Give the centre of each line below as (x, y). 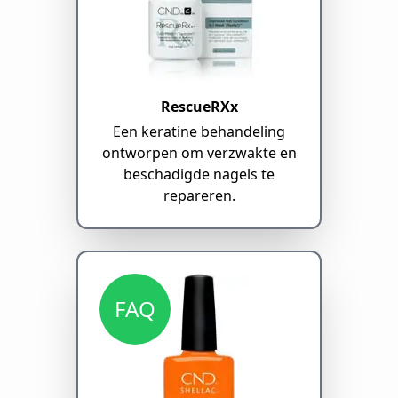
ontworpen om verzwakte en (199, 153)
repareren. (199, 196)
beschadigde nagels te (199, 175)
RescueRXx (199, 107)
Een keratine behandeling (199, 132)
